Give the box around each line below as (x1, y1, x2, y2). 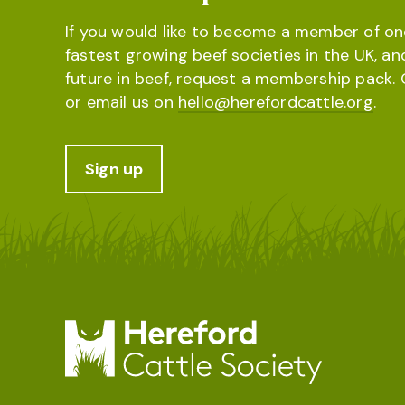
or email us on (65, 91, 178, 113)
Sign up (85, 158, 144, 180)
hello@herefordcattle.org (178, 91, 373, 113)
